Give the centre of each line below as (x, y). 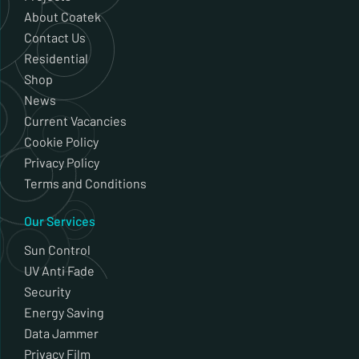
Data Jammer (61, 333)
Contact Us (55, 38)
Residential (56, 58)
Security (47, 292)
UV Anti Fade (59, 271)
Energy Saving (64, 313)
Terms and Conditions (87, 184)
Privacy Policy (62, 163)
